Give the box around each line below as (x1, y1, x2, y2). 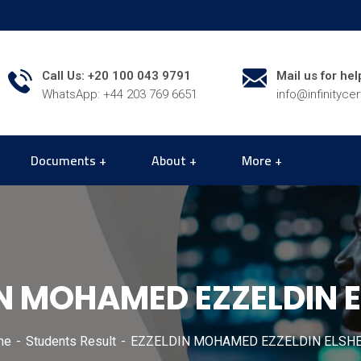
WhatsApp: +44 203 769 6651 (42, 87, 197, 102)
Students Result (26, 334, 116, 349)
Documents (31, 148, 96, 172)
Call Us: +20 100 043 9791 (42, 68, 191, 83)
